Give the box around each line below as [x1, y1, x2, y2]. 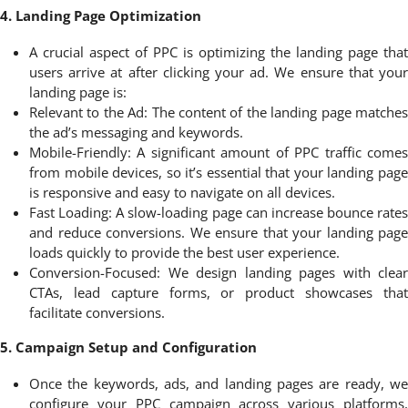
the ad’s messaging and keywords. [29, 122, 243, 141]
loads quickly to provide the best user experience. [29, 242, 340, 261]
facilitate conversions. [29, 302, 165, 321]
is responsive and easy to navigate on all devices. [29, 182, 335, 201]
